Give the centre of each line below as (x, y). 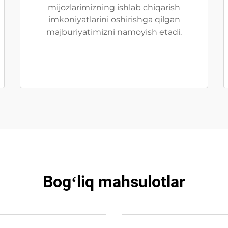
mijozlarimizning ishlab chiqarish (114, 7)
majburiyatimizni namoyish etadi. (114, 32)
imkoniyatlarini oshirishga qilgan (114, 20)
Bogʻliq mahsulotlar (114, 182)
